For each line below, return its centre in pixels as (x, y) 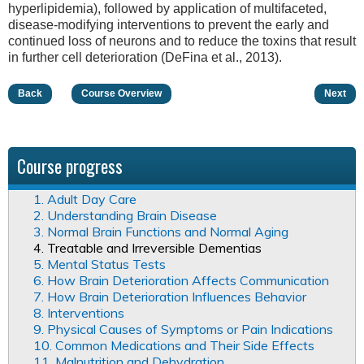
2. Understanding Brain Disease (125, 216)
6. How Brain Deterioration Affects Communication (181, 281)
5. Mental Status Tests (100, 264)
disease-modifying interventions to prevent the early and (169, 25)
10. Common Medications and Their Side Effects (174, 346)
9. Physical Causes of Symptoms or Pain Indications (183, 329)
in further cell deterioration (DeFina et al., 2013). (145, 57)
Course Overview (121, 94)
